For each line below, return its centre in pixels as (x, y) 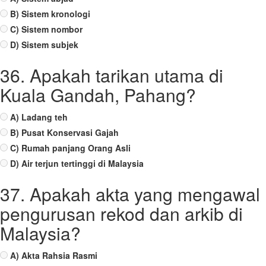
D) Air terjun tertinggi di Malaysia (77, 163)
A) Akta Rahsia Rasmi (54, 255)
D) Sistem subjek (44, 45)
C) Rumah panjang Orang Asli (70, 148)
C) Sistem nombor (46, 29)
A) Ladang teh (39, 117)
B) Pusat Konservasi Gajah (64, 132)
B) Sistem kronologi (50, 14)
